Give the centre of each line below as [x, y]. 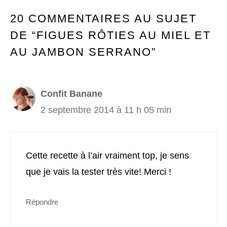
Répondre [42, 202]
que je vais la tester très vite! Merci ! [99, 172]
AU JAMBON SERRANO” [83, 52]
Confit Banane [71, 94]
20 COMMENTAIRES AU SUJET [103, 19]
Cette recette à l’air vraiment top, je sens [107, 156]
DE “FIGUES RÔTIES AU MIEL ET [110, 35]
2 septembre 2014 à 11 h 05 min [106, 110]
